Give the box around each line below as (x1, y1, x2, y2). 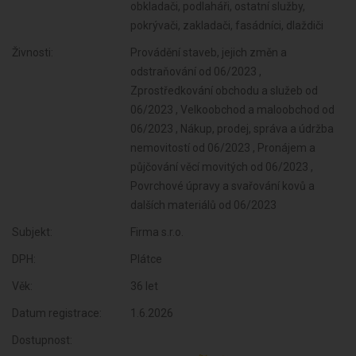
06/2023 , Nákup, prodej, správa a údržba (130, 122, 335, 135)
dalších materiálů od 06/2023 (130, 199, 277, 211)
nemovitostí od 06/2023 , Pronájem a (130, 141, 316, 154)
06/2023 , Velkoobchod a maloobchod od (130, 103, 335, 116)
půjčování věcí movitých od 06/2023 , (130, 161, 314, 173)
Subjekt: (12, 226, 52, 238)
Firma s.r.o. (130, 226, 184, 238)
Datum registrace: (12, 307, 102, 319)
